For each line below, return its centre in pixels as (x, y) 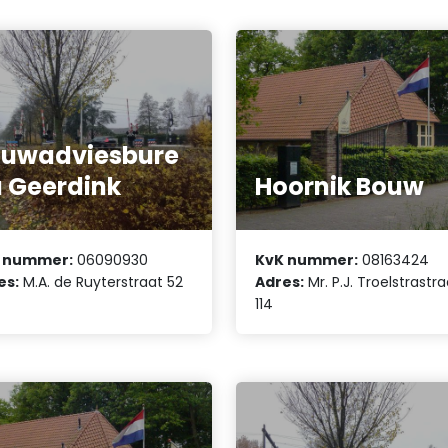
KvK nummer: (307, 259)
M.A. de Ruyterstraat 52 (101, 281)
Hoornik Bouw (340, 187)
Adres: (280, 281)
